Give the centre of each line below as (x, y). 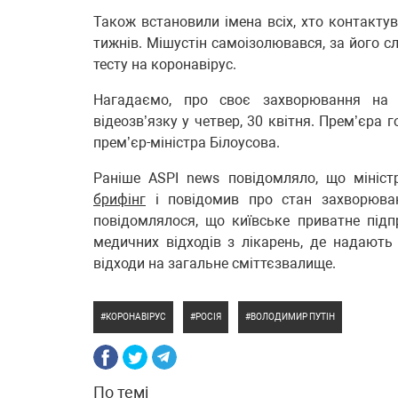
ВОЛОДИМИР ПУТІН (293, 317)
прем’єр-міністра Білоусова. (187, 143)
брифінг (119, 199)
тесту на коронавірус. (165, 64)
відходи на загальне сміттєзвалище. (215, 263)
